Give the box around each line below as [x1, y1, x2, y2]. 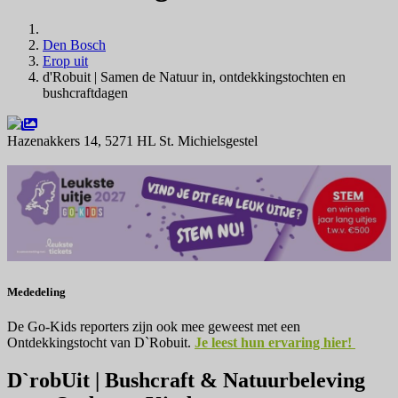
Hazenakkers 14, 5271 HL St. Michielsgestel [7, 133, 258, 149]
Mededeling [7, 284, 66, 298]
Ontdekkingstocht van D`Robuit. [7, 334, 195, 350]
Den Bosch [43, 37, 106, 53]
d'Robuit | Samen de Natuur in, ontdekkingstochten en [43, 69, 346, 85]
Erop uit [43, 53, 88, 69]
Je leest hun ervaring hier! [195, 334, 355, 350]
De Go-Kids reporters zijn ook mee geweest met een [7, 318, 300, 334]
